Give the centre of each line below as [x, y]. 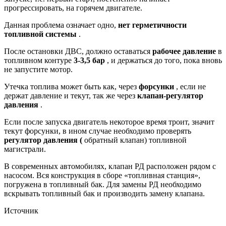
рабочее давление [184, 51]
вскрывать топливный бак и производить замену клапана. [104, 193]
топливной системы [40, 34]
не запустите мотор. [38, 69]
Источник [21, 211]
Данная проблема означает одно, [61, 25]
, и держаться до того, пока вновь [163, 60]
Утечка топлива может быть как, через [71, 87]
